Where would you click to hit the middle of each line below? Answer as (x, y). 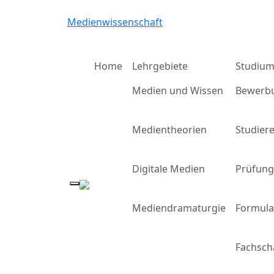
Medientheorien (169, 130)
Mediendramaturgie (179, 208)
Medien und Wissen (178, 91)
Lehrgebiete (160, 66)
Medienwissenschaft (115, 22)
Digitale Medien (168, 169)
